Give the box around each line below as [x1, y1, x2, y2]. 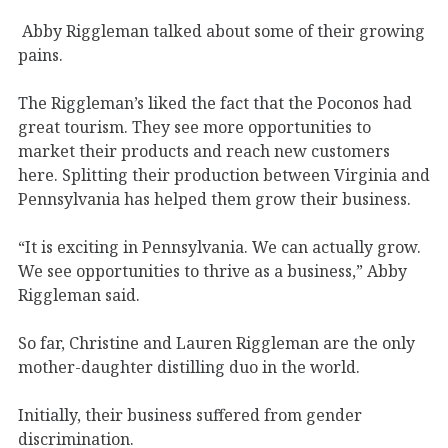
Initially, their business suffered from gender [18, 403, 362, 426]
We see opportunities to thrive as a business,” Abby [18, 259, 407, 282]
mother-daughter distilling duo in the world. [18, 355, 364, 378]
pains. [18, 43, 67, 66]
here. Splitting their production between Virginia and [18, 163, 430, 186]
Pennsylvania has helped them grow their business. [18, 187, 411, 210]
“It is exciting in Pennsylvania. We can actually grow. [18, 235, 421, 258]
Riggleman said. [18, 283, 144, 306]
